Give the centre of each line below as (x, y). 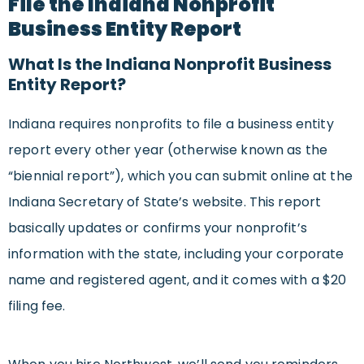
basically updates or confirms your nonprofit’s (158, 228)
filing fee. (37, 306)
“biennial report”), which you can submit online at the (180, 176)
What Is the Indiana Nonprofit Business (170, 65)
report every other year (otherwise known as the (168, 150)
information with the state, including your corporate (176, 254)
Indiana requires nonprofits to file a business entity (171, 124)
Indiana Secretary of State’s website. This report (165, 202)
